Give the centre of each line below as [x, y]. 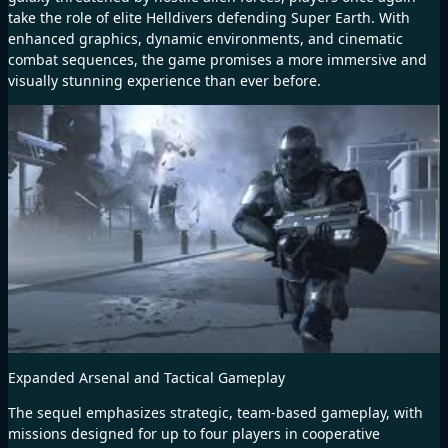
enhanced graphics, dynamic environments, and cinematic [205, 39]
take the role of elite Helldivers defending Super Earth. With [209, 18]
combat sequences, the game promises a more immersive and [217, 60]
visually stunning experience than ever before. [164, 81]
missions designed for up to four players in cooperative [194, 433]
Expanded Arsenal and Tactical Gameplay [146, 377]
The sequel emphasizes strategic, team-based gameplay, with [215, 412]
